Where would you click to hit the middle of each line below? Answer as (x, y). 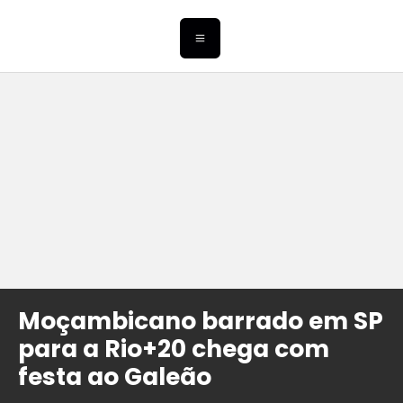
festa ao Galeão (115, 377)
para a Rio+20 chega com (174, 349)
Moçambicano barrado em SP (201, 321)
